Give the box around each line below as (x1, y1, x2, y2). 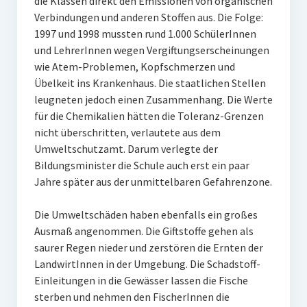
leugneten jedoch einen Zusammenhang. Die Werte (34, 93, 273, 107)
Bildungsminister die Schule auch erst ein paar (34, 158, 249, 173)
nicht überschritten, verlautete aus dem (34, 125, 221, 140)
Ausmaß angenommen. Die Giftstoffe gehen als (34, 224, 254, 238)
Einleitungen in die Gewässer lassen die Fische (34, 273, 248, 288)
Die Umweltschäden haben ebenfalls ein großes (34, 208, 258, 222)
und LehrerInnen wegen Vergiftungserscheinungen (34, 43, 269, 58)
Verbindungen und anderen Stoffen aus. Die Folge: (34, 10, 263, 25)
